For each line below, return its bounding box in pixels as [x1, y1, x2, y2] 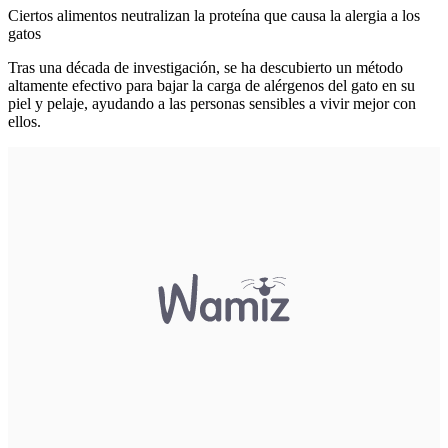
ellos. [8, 113, 45, 131]
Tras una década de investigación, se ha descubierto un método [8, 59, 403, 77]
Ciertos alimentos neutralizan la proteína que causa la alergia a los [8, 7, 420, 25]
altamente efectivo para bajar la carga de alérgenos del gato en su [8, 77, 415, 95]
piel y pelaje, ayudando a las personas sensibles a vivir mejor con [8, 95, 416, 113]
